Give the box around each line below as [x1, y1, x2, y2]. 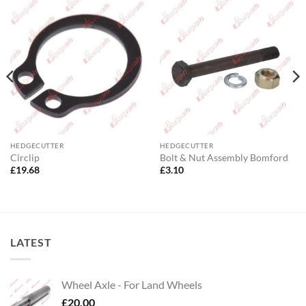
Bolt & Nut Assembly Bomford [159, 152, 288, 163]
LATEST [10, 235, 52, 249]
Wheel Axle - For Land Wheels [61, 277, 202, 291]
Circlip [10, 152, 40, 163]
